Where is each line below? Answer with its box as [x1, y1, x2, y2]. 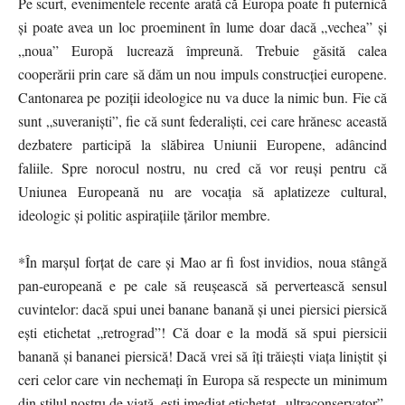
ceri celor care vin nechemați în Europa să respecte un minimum [18, 369, 387, 389]
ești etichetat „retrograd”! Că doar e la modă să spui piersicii [18, 322, 387, 342]
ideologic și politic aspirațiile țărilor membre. [18, 204, 270, 224]
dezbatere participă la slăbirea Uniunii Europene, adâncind [18, 134, 387, 154]
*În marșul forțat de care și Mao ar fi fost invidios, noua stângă [18, 251, 387, 271]
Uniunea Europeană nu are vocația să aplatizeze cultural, [18, 181, 387, 201]
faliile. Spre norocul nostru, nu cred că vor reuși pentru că [18, 157, 387, 177]
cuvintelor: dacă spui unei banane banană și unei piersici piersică [18, 298, 387, 318]
